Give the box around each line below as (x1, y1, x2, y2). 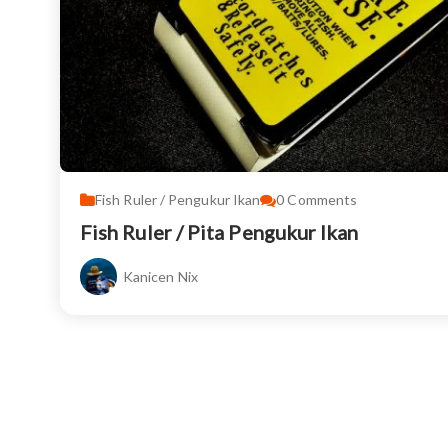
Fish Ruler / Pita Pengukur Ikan (80, 219, 359, 244)
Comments (287, 190, 358, 208)
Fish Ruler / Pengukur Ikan (95, 190, 261, 208)
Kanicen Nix (123, 267, 198, 285)
